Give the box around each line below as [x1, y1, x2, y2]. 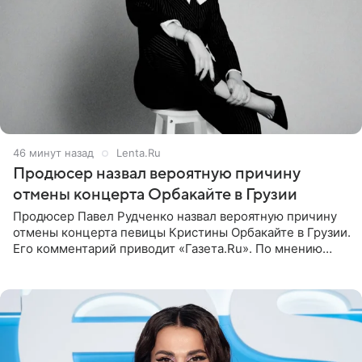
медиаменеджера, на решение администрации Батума [13, 257, 338, 273]
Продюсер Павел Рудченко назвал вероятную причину [13, 208, 337, 225]
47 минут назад [13, 146, 93, 160]
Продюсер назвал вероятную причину [13, 165, 301, 183]
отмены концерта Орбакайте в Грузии [13, 186, 297, 204]
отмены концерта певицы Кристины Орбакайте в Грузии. [13, 225, 351, 241]
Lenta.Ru [116, 146, 160, 160]
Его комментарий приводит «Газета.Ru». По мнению [13, 241, 322, 257]
